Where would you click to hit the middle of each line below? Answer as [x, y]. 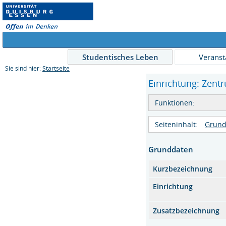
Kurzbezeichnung [183, 169]
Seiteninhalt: [177, 124]
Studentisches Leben [120, 57]
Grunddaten [171, 149]
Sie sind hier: [24, 68]
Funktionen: [175, 103]
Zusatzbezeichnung [186, 211]
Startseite [56, 68]
